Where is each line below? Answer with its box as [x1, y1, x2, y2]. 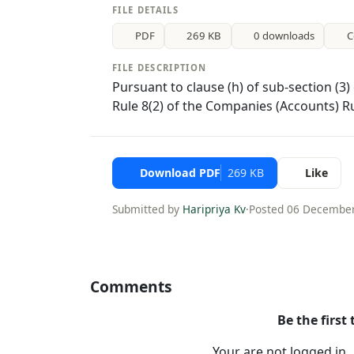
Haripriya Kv [183, 201, 246, 217]
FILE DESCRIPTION [112, 62, 207, 74]
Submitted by [112, 201, 183, 217]
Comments [90, 275, 172, 297]
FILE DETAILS [112, 3, 179, 16]
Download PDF [139, 165, 220, 181]
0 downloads [254, 28, 315, 43]
